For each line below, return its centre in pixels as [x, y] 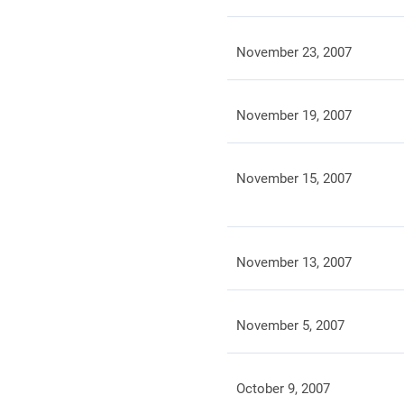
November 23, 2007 [294, 52]
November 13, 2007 [294, 262]
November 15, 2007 [294, 179]
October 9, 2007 [283, 389]
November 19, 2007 [294, 115]
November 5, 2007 [290, 326]
